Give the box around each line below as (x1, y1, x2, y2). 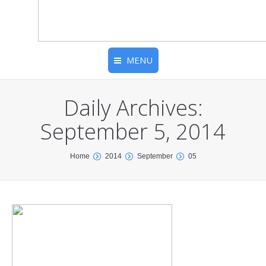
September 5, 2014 (40, 117, 226, 146)
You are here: (12, 151, 63, 161)
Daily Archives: (63, 93, 203, 122)
